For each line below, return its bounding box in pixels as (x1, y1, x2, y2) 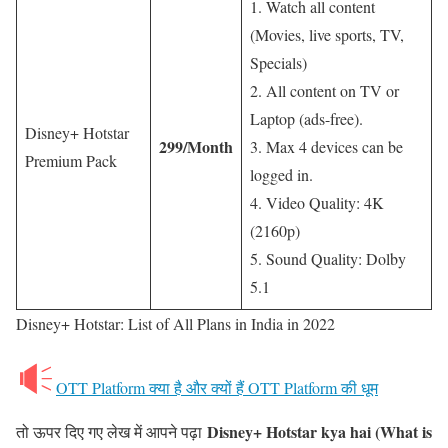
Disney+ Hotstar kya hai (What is (207, 420, 432, 443)
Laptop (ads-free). (250, 108, 363, 129)
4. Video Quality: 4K (250, 192, 384, 213)
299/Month (159, 135, 233, 158)
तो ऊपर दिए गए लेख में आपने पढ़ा (16, 421, 207, 442)
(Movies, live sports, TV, (250, 24, 404, 45)
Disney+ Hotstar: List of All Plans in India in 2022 (16, 313, 335, 334)
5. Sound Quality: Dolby (250, 248, 406, 269)
